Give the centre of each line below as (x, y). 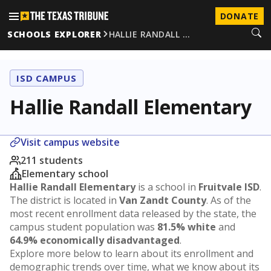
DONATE (239, 16)
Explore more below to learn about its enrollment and (132, 253)
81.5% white (187, 227)
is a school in (167, 187)
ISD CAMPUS (47, 78)
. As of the (229, 200)
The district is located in (64, 200)
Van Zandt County (163, 200)
